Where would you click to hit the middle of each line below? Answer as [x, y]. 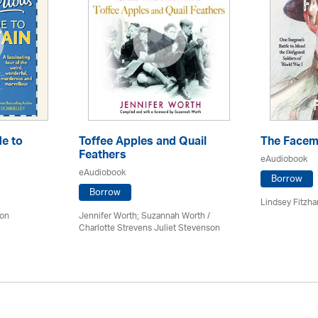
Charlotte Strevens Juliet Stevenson [149, 228]
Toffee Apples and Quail [143, 143]
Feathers [103, 156]
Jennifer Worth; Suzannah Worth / [144, 216]
